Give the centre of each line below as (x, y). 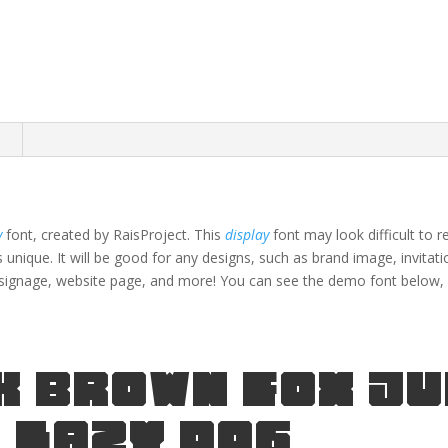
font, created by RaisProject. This (116, 235)
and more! (183, 281)
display (247, 235)
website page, (103, 281)
